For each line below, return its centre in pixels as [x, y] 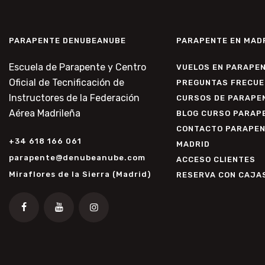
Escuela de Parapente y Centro [77, 67]
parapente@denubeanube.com [77, 157]
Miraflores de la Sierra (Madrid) [80, 174]
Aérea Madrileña [45, 114]
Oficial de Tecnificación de [67, 83]
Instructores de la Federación [74, 98]
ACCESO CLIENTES [216, 160]
